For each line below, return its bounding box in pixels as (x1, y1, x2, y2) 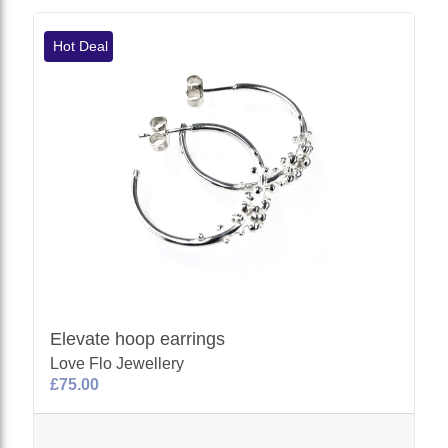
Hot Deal (49, 37, 109, 54)
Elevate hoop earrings (50, 328, 226, 349)
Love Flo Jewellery (50, 354, 185, 372)
